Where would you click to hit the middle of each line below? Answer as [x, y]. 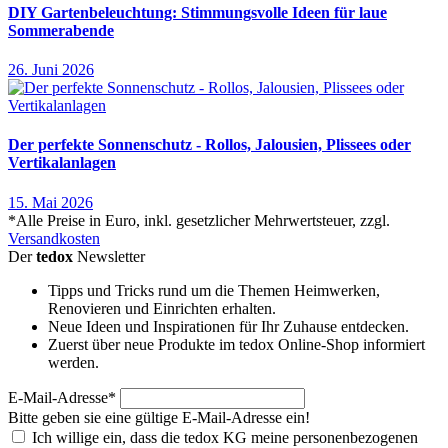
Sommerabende [61, 30]
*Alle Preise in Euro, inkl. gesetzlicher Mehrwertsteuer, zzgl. [199, 220]
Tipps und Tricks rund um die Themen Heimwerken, [214, 290]
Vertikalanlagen [62, 163]
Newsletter [109, 256]
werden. [73, 362]
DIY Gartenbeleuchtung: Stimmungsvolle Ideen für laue [197, 12]
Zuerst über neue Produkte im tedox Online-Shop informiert [236, 344]
